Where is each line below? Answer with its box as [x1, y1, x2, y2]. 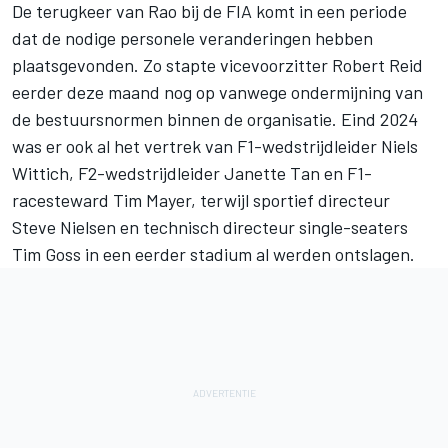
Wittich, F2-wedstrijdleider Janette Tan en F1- [12, 162, 372, 185]
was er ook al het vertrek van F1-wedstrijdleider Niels [12, 135, 418, 158]
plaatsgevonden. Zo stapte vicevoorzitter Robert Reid [12, 54, 423, 77]
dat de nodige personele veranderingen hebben [12, 27, 373, 50]
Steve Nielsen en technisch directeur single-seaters [12, 216, 408, 239]
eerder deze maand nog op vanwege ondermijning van [12, 81, 423, 104]
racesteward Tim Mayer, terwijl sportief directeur [12, 189, 390, 212]
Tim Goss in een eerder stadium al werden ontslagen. [12, 243, 415, 266]
